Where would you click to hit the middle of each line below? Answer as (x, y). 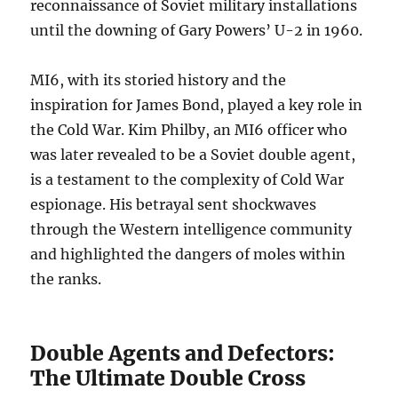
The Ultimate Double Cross (168, 378)
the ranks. (66, 279)
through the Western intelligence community (191, 230)
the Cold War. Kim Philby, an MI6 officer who (189, 130)
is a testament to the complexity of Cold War (187, 180)
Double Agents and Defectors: (183, 354)
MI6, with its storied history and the (159, 80)
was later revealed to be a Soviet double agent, (193, 155)
